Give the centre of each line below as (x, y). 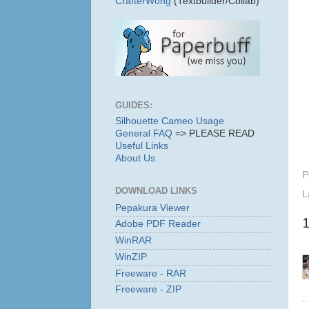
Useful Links (142, 146)
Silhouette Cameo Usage (170, 121)
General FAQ (144, 133)
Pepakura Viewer (152, 208)
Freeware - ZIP (148, 290)
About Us (135, 158)
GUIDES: (134, 106)
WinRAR (133, 241)
